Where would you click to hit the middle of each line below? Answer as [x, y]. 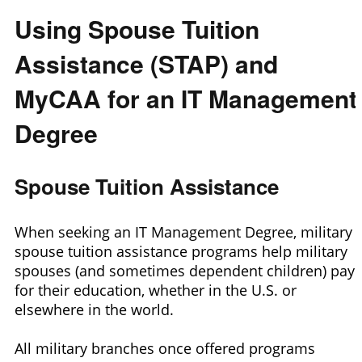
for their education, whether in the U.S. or [156, 290]
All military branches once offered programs [165, 348]
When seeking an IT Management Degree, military [183, 232]
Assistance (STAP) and [146, 63]
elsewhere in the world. [94, 309]
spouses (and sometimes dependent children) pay [185, 270]
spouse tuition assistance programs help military [181, 251]
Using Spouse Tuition [137, 28]
